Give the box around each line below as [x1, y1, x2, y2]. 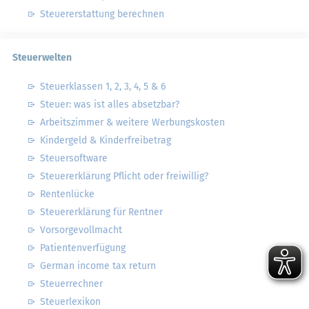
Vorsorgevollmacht [40, 224, 122, 236]
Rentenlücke [40, 188, 94, 200]
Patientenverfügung [40, 242, 126, 254]
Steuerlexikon [40, 296, 101, 308]
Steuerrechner [40, 278, 103, 290]
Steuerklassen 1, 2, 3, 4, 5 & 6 [40, 81, 166, 92]
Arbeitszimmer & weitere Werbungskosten [40, 117, 225, 128]
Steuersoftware [40, 152, 108, 164]
